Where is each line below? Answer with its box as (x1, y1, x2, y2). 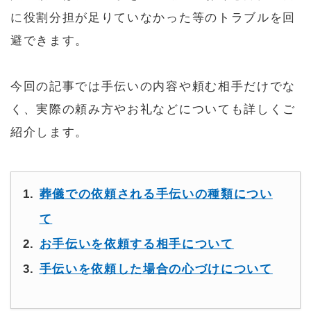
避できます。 (10, 33, 89, 47)
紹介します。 (10, 126, 89, 140)
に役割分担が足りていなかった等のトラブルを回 (10, 10, 296, 24)
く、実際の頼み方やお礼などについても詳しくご (10, 103, 296, 117)
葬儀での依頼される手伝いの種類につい (39, 187, 273, 201)
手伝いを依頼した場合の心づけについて (39, 262, 273, 276)
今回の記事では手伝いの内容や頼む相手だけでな (10, 80, 296, 94)
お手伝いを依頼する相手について (39, 237, 234, 251)
